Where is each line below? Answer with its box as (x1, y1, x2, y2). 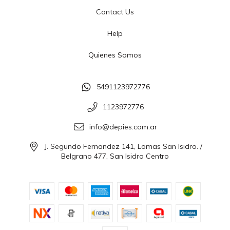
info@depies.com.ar (89, 122, 157, 132)
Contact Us (96, 7, 134, 17)
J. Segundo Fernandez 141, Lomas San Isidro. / (44, 142, 202, 151)
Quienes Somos (88, 50, 142, 60)
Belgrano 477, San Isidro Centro (61, 151, 169, 161)
